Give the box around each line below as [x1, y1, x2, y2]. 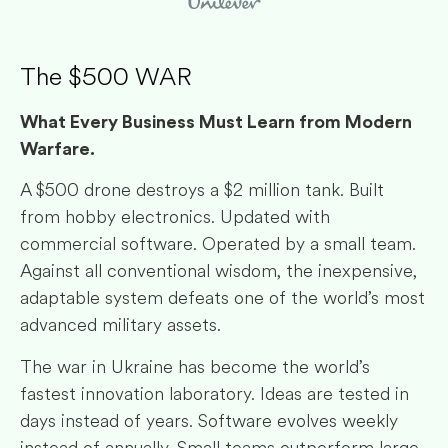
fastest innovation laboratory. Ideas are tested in [20, 380, 409, 407]
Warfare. [20, 139, 95, 158]
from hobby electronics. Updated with [20, 204, 330, 231]
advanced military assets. [20, 312, 221, 339]
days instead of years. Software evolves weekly [20, 407, 398, 434]
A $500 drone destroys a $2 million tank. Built [20, 177, 384, 204]
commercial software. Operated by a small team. [20, 231, 416, 258]
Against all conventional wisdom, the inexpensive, [20, 258, 417, 285]
